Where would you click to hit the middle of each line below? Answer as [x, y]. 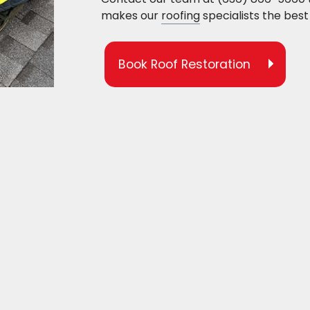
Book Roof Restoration [184, 65]
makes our [131, 16]
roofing [180, 16]
